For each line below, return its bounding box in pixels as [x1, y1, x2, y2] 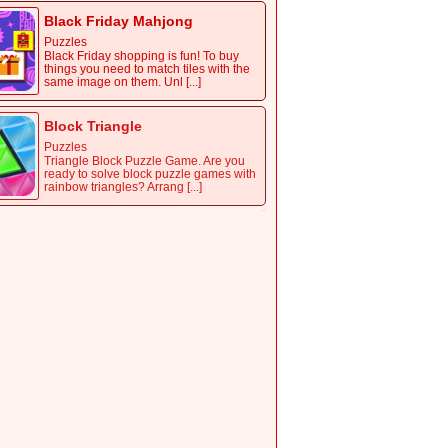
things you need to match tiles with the [44, 62, 250, 77]
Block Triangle [44, 118, 142, 135]
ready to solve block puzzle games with [44, 167, 256, 182]
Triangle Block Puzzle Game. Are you [44, 154, 245, 169]
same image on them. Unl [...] [44, 75, 201, 90]
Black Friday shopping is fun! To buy [44, 49, 239, 64]
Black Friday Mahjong [44, 13, 193, 30]
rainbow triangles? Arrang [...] [44, 180, 202, 195]
